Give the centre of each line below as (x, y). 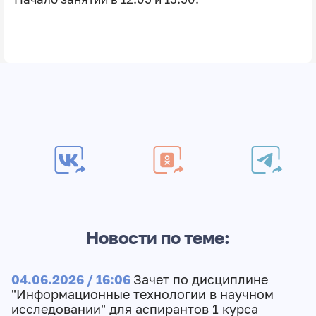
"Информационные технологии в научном (142, 294)
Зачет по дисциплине (200, 279)
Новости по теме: (158, 238)
